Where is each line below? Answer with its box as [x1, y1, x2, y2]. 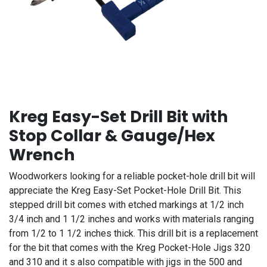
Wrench [9, 143, 75, 166]
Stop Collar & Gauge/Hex [9, 124, 215, 147]
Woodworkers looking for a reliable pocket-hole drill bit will [9, 170, 255, 182]
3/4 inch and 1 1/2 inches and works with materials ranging [9, 213, 254, 225]
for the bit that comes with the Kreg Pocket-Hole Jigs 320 [9, 241, 250, 253]
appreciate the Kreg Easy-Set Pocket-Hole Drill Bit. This [9, 184, 241, 196]
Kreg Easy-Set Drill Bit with [9, 105, 228, 128]
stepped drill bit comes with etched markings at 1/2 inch [9, 198, 244, 210]
